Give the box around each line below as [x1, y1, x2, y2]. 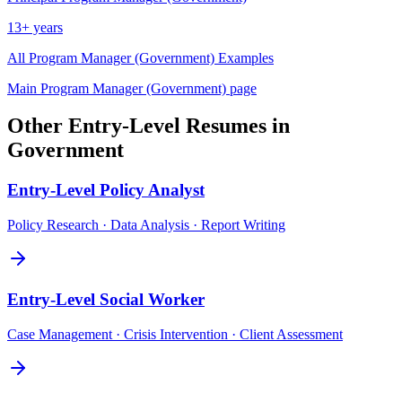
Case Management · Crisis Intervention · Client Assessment [7, 326, 343, 342]
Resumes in [180, 114, 290, 138]
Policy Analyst [100, 180, 205, 200]
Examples [214, 49, 274, 66]
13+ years [7, 19, 63, 35]
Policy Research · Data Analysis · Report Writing [7, 217, 285, 233]
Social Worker [100, 289, 205, 309]
